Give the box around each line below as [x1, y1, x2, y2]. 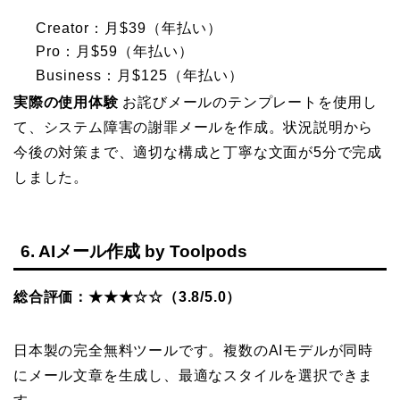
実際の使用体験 [13, 95, 119, 111]
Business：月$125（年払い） [36, 67, 244, 83]
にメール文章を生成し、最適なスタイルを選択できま [13, 367, 374, 383]
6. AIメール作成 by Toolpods [21, 241, 247, 261]
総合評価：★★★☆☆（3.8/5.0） [13, 288, 242, 304]
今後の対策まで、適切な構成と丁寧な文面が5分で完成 [13, 145, 382, 161]
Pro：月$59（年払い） [36, 44, 194, 60]
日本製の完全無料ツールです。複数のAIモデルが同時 [13, 342, 373, 358]
